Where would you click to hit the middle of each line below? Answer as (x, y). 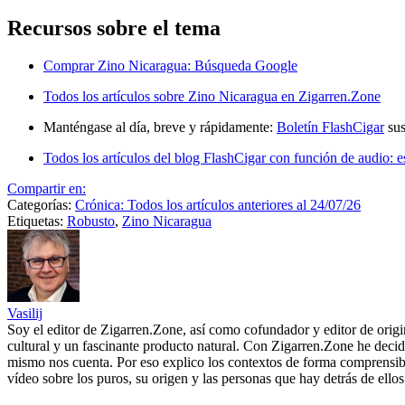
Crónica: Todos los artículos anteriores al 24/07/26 (218, 205)
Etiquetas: (37, 221)
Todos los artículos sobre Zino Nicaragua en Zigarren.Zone (212, 97)
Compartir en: (47, 189)
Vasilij (25, 314)
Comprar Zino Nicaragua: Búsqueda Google (170, 66)
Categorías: (41, 205)
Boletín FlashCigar (330, 127)
